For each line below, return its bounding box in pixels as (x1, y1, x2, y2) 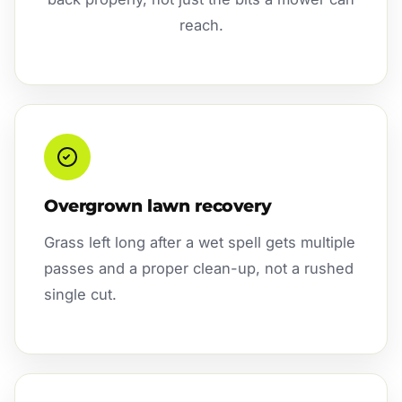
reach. (179, 16, 223, 35)
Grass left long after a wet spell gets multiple (44, 233, 355, 252)
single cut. (44, 285, 117, 304)
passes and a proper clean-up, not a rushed (44, 259, 354, 278)
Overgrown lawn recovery (44, 196, 272, 217)
